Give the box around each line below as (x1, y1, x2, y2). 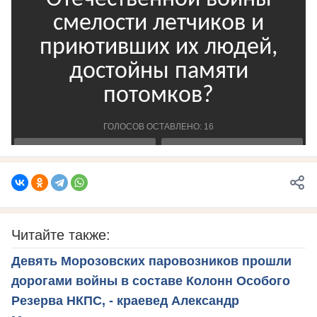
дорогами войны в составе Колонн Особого (11, 274, 290, 289)
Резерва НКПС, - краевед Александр (11, 294, 239, 309)
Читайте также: (11, 227, 110, 243)
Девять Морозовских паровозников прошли (11, 254, 292, 269)
